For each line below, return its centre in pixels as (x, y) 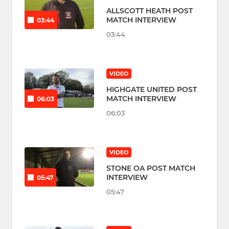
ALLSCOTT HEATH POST (150, 11)
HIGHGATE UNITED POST (152, 90)
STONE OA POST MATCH (151, 168)
